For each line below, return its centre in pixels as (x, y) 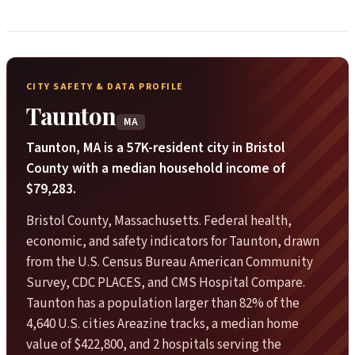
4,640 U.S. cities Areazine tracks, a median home (162, 324)
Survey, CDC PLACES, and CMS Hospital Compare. (166, 283)
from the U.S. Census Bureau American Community (170, 263)
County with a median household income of (156, 168)
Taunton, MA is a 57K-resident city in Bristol (156, 147)
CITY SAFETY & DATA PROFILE (105, 87)
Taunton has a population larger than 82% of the (163, 304)
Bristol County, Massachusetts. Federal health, (159, 221)
